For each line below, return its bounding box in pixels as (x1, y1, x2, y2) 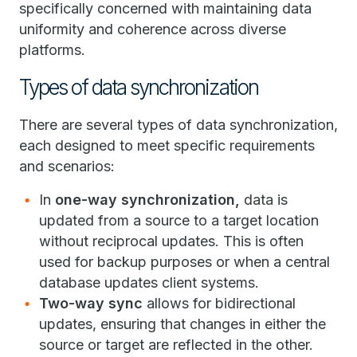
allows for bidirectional (143, 295, 296, 312)
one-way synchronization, (55, 191, 240, 208)
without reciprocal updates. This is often (39, 233, 304, 249)
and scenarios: (19, 158, 115, 175)
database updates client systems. (39, 274, 259, 291)
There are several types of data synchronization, (19, 116, 338, 133)
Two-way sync (39, 295, 143, 312)
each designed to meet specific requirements (19, 137, 315, 154)
